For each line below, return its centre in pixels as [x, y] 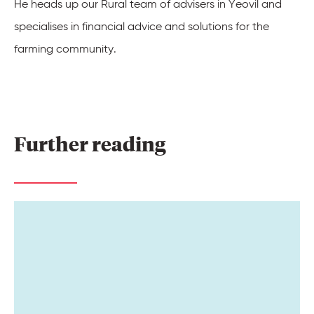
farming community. [65, 49]
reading [131, 143]
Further [53, 143]
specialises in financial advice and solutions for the [142, 26]
